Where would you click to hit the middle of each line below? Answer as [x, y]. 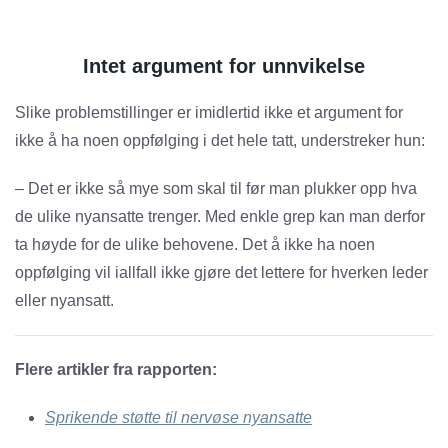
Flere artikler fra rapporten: [116, 370]
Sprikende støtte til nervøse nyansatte [178, 418]
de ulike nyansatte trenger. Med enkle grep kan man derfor [220, 217]
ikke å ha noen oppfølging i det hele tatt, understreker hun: [220, 141]
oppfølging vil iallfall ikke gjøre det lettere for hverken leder [221, 273]
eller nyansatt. [64, 301]
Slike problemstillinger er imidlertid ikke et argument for [209, 113]
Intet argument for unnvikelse [224, 66]
